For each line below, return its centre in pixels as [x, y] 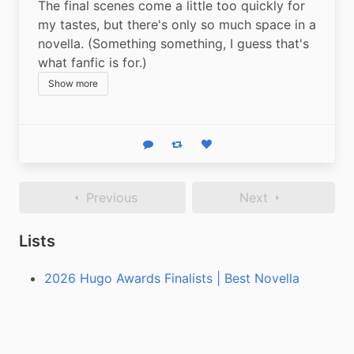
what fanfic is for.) [92, 62]
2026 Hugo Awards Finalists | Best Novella [172, 278]
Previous [111, 197]
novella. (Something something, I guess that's [173, 43]
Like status [231, 149]
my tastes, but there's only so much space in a [177, 24]
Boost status [204, 149]
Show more [73, 83]
